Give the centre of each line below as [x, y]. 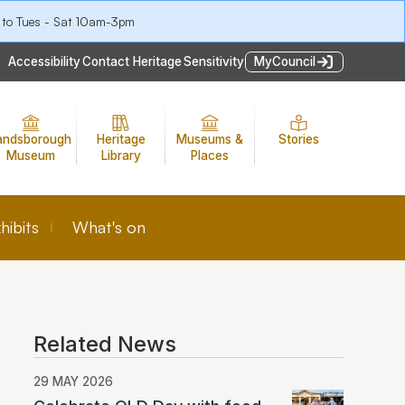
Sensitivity [213, 62]
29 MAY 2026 [74, 381]
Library [121, 155]
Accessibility [44, 62]
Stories [298, 139]
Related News [105, 344]
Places [209, 155]
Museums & [209, 139]
